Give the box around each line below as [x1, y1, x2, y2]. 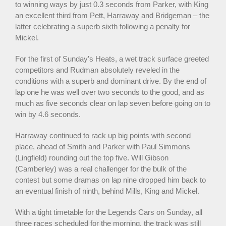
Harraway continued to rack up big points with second [15, 131, 191, 140]
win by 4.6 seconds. [15, 109, 81, 119]
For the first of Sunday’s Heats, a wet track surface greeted [15, 54, 209, 63]
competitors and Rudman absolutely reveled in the [15, 65, 180, 74]
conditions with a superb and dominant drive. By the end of [15, 76, 206, 85]
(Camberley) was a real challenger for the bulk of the [15, 164, 187, 173]
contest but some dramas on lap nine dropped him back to [15, 175, 206, 184]
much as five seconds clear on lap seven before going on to [15, 98, 210, 107]
